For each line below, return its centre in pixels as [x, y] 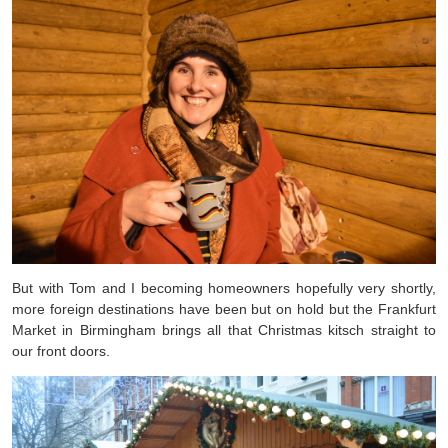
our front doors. [61, 350]
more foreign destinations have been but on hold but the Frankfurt [224, 308]
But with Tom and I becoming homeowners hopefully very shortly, [224, 287]
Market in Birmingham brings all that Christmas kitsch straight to [224, 329]
